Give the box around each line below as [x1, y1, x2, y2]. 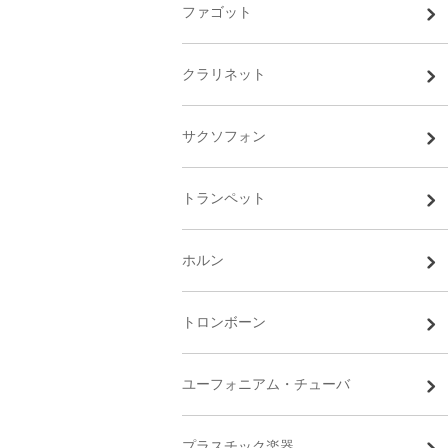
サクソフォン [182, 128, 266, 144]
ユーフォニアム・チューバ [182, 376, 350, 392]
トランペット [182, 190, 266, 206]
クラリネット [182, 66, 266, 82]
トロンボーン [182, 314, 266, 330]
